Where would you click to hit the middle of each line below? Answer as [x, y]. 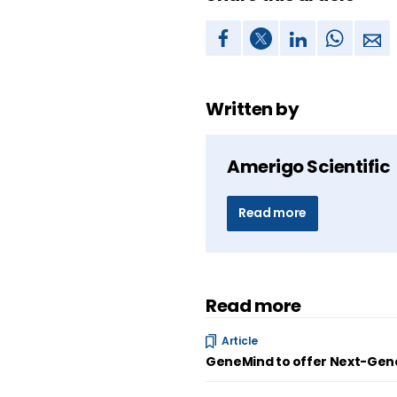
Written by [252, 109]
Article [240, 341]
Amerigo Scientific [308, 167]
